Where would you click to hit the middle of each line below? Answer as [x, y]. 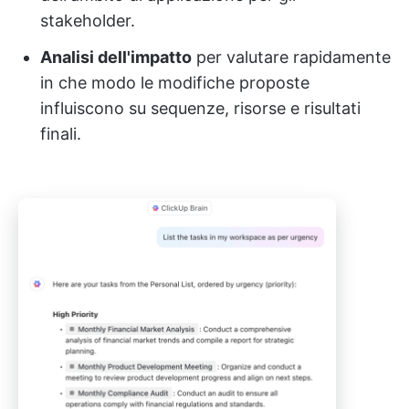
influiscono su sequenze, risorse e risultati [200, 108]
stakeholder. [88, 20]
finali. [61, 133]
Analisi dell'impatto [116, 57]
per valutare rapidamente [291, 57]
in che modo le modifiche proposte [175, 82]
